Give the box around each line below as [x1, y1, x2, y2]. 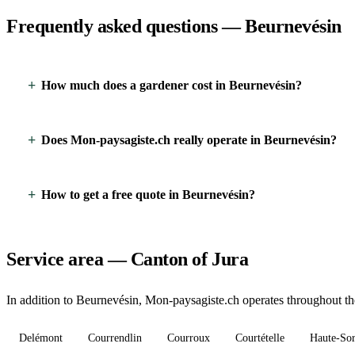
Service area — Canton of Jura [6, 249, 249, 270]
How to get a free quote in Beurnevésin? [41, 188, 255, 202]
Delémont [19, 332, 63, 345]
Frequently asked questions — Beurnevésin [6, 16, 342, 37]
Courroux [167, 332, 210, 345]
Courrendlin [88, 332, 142, 345]
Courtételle [235, 332, 284, 345]
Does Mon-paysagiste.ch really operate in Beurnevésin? [41, 133, 337, 147]
